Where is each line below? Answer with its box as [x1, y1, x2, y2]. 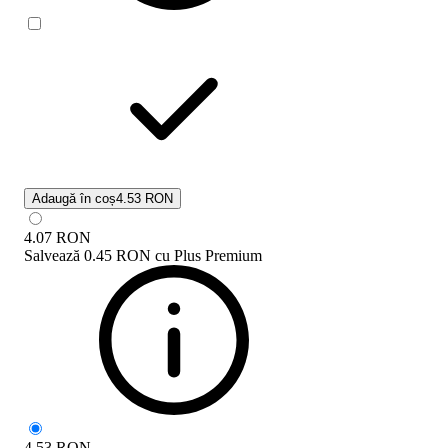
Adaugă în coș [32, 190, 116, 206]
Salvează [24, 246, 80, 264]
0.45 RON [84, 246, 151, 264]
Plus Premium [174, 246, 262, 264]
